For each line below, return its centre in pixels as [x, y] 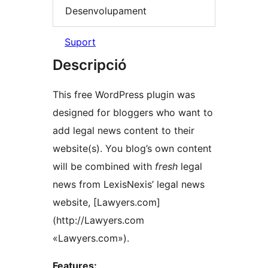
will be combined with [104, 167]
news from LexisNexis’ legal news [129, 185]
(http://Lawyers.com [98, 220]
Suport [80, 42]
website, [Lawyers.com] [106, 202]
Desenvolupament [106, 10]
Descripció [90, 65]
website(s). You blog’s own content [132, 149]
